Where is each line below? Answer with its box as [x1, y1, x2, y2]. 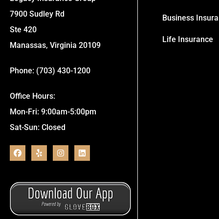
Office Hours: [10, 91, 55, 101]
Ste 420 [10, 25, 37, 35]
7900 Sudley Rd [10, 9, 65, 19]
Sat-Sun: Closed [10, 123, 66, 132]
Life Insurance [162, 35, 214, 44]
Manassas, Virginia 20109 [10, 41, 101, 50]
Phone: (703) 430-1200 [10, 66, 90, 76]
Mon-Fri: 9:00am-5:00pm [10, 107, 96, 117]
